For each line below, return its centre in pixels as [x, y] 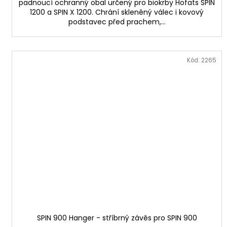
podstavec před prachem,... [117, 22]
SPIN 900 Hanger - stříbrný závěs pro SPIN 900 [117, 218]
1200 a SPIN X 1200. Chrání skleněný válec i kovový [117, 12]
